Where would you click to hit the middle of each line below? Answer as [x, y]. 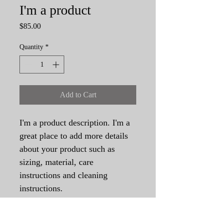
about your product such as [68, 149]
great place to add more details [75, 136]
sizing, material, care [58, 162]
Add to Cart [78, 94]
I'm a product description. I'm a [76, 122]
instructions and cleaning [65, 175]
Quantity [31, 47]
